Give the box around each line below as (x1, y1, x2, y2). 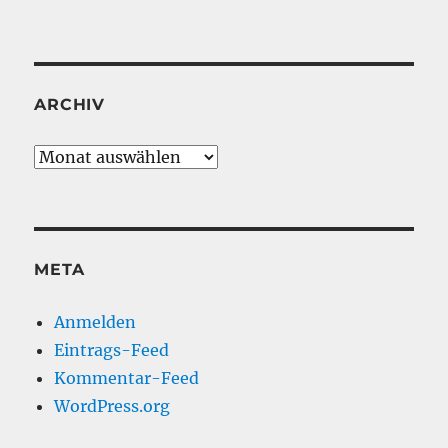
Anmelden (54, 312, 137, 333)
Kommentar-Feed (54, 368, 200, 389)
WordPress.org (54, 396, 171, 417)
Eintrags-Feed (54, 340, 170, 361)
